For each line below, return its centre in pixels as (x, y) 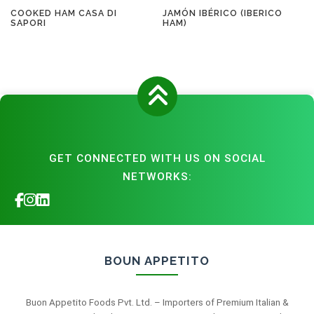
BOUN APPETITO (157, 261)
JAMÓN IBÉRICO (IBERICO (223, 13)
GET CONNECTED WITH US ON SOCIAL (157, 159)
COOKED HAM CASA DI (64, 13)
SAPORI (28, 23)
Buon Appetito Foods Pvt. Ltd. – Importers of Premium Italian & (157, 303)
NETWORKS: (157, 177)
